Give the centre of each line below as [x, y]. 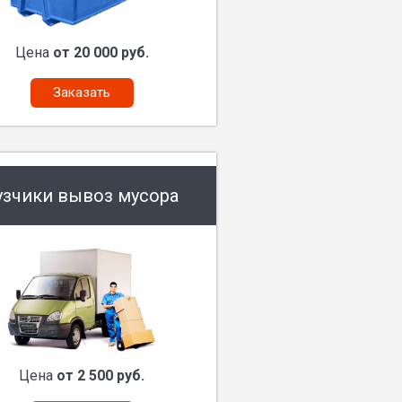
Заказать [82, 92]
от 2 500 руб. [100, 376]
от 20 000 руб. [100, 52]
